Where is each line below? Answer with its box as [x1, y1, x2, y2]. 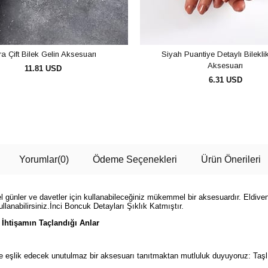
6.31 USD [208, 75, 242, 84]
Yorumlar [19, 154, 57, 165]
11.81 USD [24, 64, 62, 73]
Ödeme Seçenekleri [92, 154, 177, 165]
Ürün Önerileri [200, 154, 261, 165]
